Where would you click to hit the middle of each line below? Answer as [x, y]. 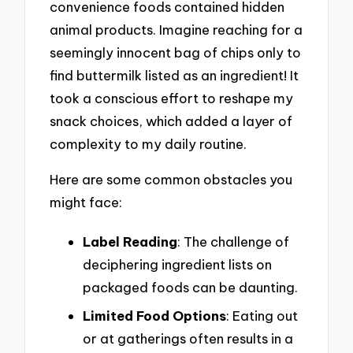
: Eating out [262, 315]
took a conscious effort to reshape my [172, 98]
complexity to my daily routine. [149, 144]
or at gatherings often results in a [188, 338]
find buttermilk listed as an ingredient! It [175, 76]
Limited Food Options [154, 315]
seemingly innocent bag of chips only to [176, 53]
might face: [86, 203]
